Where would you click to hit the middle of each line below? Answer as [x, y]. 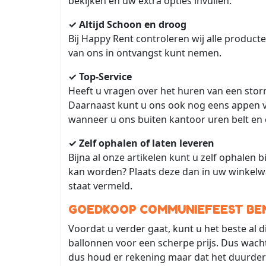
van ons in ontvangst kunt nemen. [146, 53]
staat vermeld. [102, 186]
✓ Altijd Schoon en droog [129, 24]
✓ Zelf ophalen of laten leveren [141, 143]
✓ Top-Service [101, 76]
